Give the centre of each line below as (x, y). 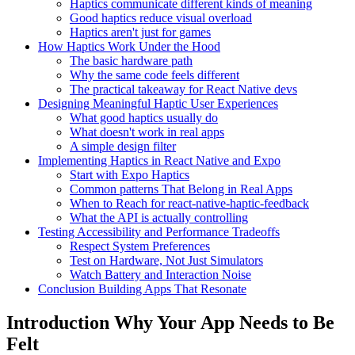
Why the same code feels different (155, 74)
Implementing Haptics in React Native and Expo (159, 160)
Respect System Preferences (140, 246)
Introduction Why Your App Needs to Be (170, 322)
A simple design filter (123, 146)
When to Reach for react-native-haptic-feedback (189, 203)
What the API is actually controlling (159, 217)
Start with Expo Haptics (130, 174)
